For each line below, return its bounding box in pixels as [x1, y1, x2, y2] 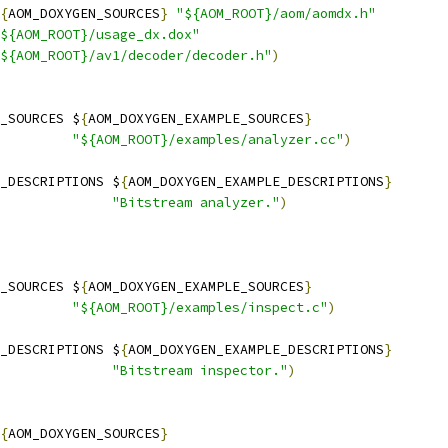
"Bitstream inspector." [112, 362, 288, 379]
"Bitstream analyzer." [112, 194, 280, 211]
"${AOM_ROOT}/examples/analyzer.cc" [72, 131, 344, 148]
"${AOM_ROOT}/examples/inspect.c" [72, 299, 328, 316]
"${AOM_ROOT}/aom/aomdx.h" [176, 5, 376, 22]
